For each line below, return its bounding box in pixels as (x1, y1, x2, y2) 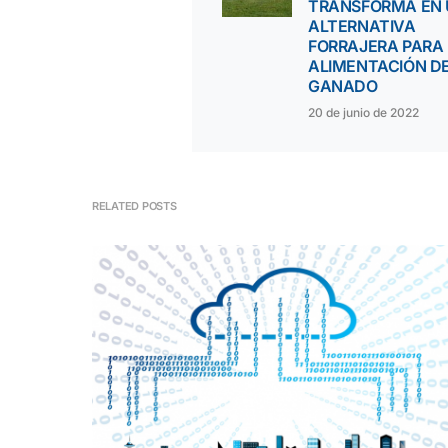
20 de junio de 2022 (308, 105, 419, 120)
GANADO (308, 76, 378, 96)
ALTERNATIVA (308, 16, 416, 36)
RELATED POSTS (92, 199, 177, 213)
